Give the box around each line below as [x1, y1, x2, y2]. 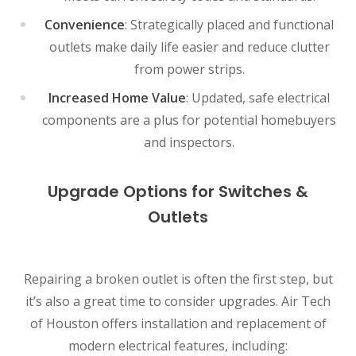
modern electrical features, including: [68, 336, 288, 354]
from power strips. [133, 60, 245, 78]
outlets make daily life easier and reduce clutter [48, 37, 330, 56]
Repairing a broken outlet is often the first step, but [23, 269, 333, 288]
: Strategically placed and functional [125, 15, 334, 33]
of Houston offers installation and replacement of [29, 314, 327, 332]
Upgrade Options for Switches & [48, 180, 308, 203]
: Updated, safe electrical [186, 88, 330, 106]
